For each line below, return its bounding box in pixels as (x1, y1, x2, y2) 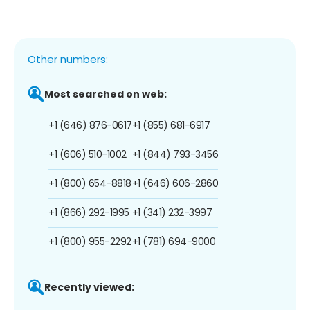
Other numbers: (28, 51, 108, 66)
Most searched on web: (44, 86, 167, 101)
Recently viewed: (44, 280, 134, 294)
